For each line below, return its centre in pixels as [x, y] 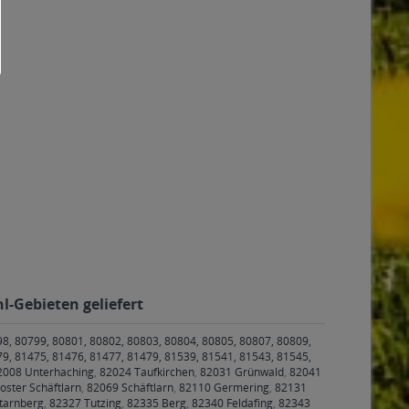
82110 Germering [224, 388]
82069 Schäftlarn [130, 388]
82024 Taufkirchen [147, 372]
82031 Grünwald [242, 372]
